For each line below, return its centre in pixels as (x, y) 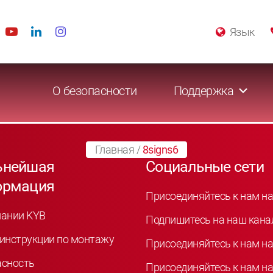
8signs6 (160, 150)
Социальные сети (205, 167)
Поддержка (203, 91)
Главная (115, 150)
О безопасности (94, 91)
